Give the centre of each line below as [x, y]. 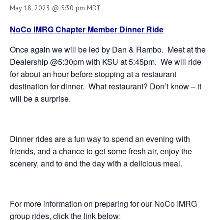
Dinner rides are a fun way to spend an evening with [100, 139]
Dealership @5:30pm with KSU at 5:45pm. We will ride [106, 62]
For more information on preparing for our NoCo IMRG [103, 204]
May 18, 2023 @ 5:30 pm [47, 8]
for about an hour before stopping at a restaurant [93, 74]
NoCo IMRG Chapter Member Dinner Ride [87, 29]
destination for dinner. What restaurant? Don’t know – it [106, 86]
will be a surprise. [40, 98]
